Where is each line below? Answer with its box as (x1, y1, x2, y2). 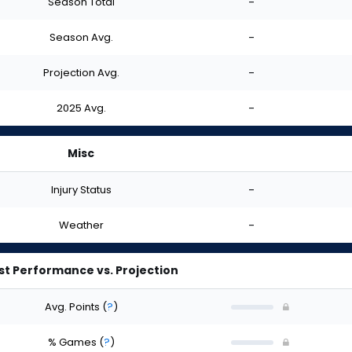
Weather (58, 217, 104, 233)
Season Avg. (49, 29, 113, 45)
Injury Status (50, 181, 112, 197)
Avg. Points (44, 299, 102, 314)
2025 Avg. (56, 100, 106, 115)
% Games (47, 334, 99, 350)
